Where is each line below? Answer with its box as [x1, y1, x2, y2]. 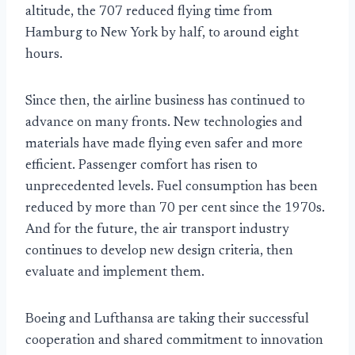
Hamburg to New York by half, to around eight [25, 27, 299, 41]
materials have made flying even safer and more [25, 138, 303, 152]
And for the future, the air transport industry [25, 223, 289, 238]
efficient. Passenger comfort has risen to [25, 159, 258, 174]
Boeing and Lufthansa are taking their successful [25, 313, 309, 327]
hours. [25, 48, 63, 63]
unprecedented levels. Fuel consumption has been [25, 181, 318, 195]
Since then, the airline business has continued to [25, 95, 305, 109]
